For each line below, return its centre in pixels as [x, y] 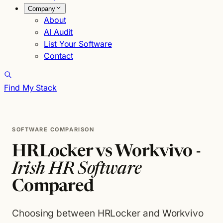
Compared [53, 187]
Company [42, 9]
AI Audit [58, 32]
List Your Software [78, 44]
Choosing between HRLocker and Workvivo [108, 213]
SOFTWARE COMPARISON [53, 129]
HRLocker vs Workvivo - [107, 152]
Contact [58, 56]
